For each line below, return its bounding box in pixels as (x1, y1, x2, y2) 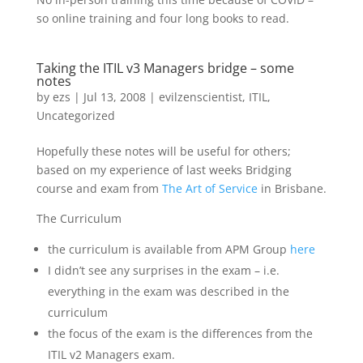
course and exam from (36, 181, 162, 196)
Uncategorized (36, 108, 115, 123)
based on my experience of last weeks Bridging (36, 162, 292, 177)
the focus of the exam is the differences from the (47, 326, 313, 341)
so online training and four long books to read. (36, 11, 289, 26)
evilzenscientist (158, 89, 242, 105)
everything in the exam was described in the (47, 284, 289, 299)
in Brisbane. (257, 181, 327, 196)
